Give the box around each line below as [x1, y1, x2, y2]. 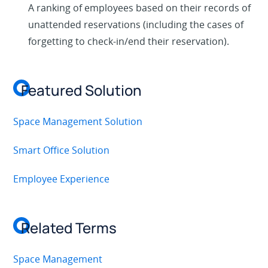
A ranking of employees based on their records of [28, 1, 251, 15]
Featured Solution [21, 80, 142, 100]
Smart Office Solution [13, 144, 110, 157]
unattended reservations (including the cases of [28, 18, 244, 32]
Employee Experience [13, 172, 110, 186]
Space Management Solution [13, 115, 143, 129]
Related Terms [21, 218, 117, 238]
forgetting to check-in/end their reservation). [28, 35, 230, 48]
